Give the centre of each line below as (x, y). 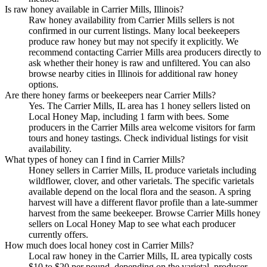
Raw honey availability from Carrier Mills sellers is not (131, 20)
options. (44, 84)
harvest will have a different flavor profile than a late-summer (143, 202)
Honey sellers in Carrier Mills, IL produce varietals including (142, 170)
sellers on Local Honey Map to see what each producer (132, 223)
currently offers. (58, 234)
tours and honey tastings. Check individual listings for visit (138, 138)
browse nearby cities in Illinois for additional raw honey (133, 73)
